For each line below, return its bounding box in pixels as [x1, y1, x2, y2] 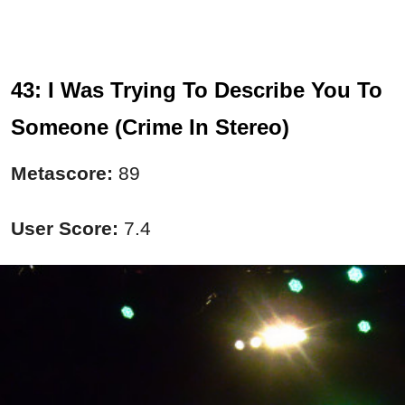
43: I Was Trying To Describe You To [11, 78, 382, 103]
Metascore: [11, 163, 118, 184]
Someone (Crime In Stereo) [11, 115, 289, 140]
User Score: [11, 218, 118, 240]
